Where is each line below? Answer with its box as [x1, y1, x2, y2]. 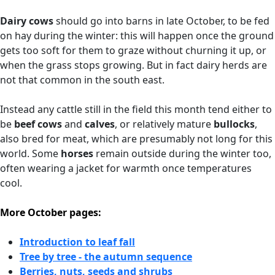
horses [61, 147, 96, 160]
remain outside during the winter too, [96, 147, 271, 160]
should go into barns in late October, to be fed [53, 14, 269, 28]
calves [85, 117, 115, 131]
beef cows [14, 117, 64, 131]
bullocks [214, 117, 255, 131]
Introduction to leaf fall [20, 235, 135, 249]
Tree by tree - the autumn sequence [20, 250, 192, 263]
